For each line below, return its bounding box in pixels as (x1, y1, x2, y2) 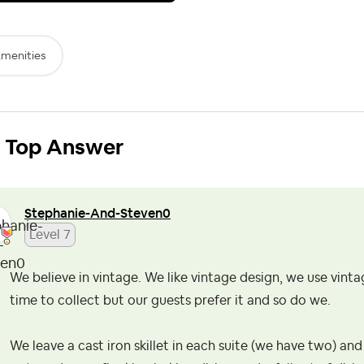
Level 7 (29, 227, 71, 241)
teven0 (128, 204, 171, 222)
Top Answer (5, 137, 123, 159)
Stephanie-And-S (24, 204, 128, 222)
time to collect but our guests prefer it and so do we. (10, 293, 331, 307)
